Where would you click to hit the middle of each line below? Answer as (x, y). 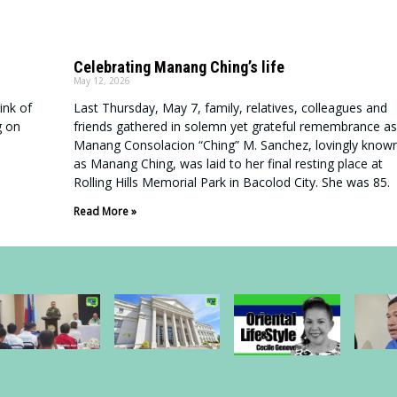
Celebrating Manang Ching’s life (179, 67)
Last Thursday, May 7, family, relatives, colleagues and (230, 108)
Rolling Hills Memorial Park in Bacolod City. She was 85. (231, 183)
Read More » (105, 212)
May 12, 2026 (101, 81)
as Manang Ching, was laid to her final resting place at (228, 164)
